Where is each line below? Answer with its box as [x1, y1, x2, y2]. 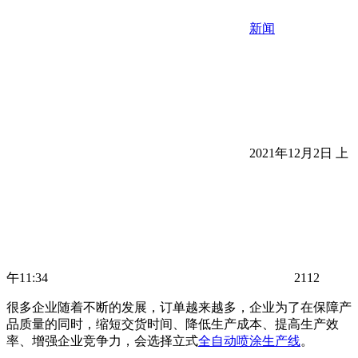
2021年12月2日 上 [246, 145, 348, 160]
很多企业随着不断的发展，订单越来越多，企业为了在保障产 [6, 300, 352, 314]
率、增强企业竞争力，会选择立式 [6, 333, 198, 348]
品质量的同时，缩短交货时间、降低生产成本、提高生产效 [6, 316, 339, 331]
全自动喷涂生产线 [198, 333, 300, 348]
